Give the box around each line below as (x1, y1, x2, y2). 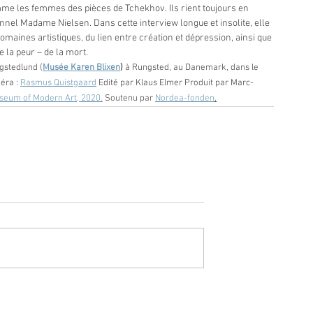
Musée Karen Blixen (43, 62, 120, 74)
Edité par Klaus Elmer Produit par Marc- (96, 78, 254, 89)
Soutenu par (103, 93, 155, 105)
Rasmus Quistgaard (20, 78, 96, 89)
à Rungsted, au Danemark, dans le (123, 62, 261, 74)
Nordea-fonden (155, 93, 214, 105)
